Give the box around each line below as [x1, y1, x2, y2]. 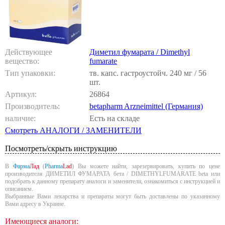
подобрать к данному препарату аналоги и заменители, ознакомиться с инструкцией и [5, 177, 220, 185]
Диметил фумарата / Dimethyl [89, 47, 190, 56]
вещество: [5, 56, 39, 65]
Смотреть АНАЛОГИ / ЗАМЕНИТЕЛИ [5, 126, 142, 135]
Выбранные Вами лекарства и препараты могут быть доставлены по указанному [5, 192, 220, 200]
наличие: [5, 114, 36, 123]
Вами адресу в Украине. [5, 200, 65, 207]
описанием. [5, 185, 33, 192]
